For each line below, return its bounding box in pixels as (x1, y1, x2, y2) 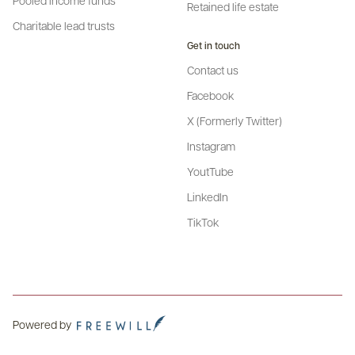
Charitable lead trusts (13, 17, 115, 32)
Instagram (187, 138, 235, 153)
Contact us (187, 62, 239, 77)
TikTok (187, 214, 219, 229)
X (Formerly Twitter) (187, 113, 282, 128)
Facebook (187, 87, 234, 102)
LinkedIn (187, 189, 228, 204)
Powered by (13, 316, 74, 331)
